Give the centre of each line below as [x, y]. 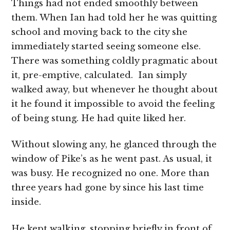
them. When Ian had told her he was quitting [114, 17]
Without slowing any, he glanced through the [114, 145]
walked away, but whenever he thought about [115, 89]
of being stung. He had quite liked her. [99, 118]
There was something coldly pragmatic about [115, 61]
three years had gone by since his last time [108, 188]
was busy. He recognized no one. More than [111, 174]
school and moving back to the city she [100, 32]
